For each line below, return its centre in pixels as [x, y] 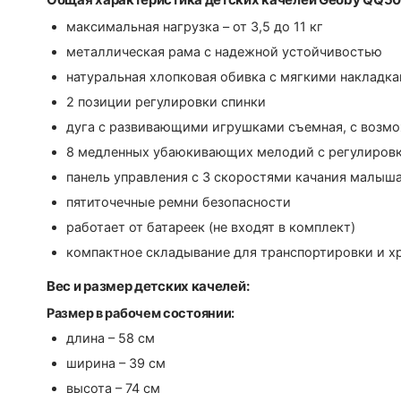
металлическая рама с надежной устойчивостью [224, 52]
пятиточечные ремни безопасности [179, 203]
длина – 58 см [111, 339]
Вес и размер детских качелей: [148, 286]
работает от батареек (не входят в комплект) [211, 228]
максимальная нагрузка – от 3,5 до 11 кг [195, 27]
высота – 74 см [113, 389]
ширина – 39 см [116, 364]
